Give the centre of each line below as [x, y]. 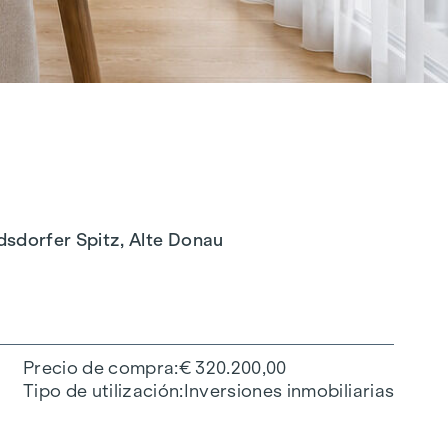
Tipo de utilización [101, 390]
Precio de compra [98, 367]
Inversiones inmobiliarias [289, 390]
